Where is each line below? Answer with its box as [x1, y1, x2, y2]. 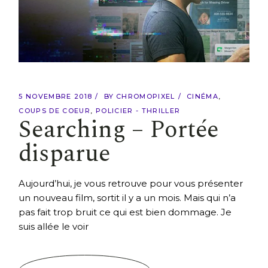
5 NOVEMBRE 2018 [19, 92, 93, 101]
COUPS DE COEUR [19, 106, 90, 115]
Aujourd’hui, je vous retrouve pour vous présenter [19, 178, 243, 190]
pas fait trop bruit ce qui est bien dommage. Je [19, 206, 232, 218]
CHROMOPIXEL [116, 92, 175, 101]
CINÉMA [187, 92, 218, 101]
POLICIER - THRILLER [96, 106, 181, 115]
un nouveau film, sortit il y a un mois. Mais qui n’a [19, 192, 236, 204]
